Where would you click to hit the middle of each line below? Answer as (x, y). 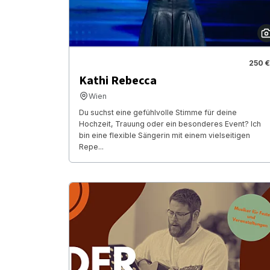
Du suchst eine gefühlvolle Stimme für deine (158, 112)
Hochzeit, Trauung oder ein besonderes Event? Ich (170, 124)
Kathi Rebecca (118, 80)
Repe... (91, 146)
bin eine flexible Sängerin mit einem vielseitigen (165, 135)
